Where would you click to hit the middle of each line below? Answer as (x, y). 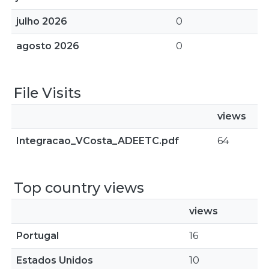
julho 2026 (42, 21)
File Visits (47, 93)
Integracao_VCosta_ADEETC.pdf (98, 141)
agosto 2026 (48, 46)
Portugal (38, 236)
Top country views (79, 188)
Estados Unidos (55, 260)
